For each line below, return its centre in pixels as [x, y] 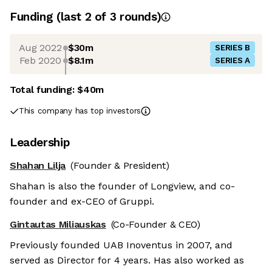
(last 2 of [83, 17]
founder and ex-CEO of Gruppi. [82, 202]
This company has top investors [80, 111]
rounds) [139, 17]
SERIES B [233, 48]
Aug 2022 [40, 47]
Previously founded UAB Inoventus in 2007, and [121, 245]
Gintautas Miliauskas [58, 225]
